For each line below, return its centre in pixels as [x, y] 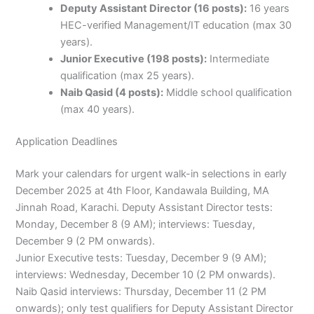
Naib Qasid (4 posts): [112, 92]
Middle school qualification [228, 92]
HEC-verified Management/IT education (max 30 [176, 25]
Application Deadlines [67, 141]
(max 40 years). [98, 109]
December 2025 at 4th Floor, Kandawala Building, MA [143, 190]
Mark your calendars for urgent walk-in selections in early [151, 173]
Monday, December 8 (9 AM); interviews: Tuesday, [136, 224]
